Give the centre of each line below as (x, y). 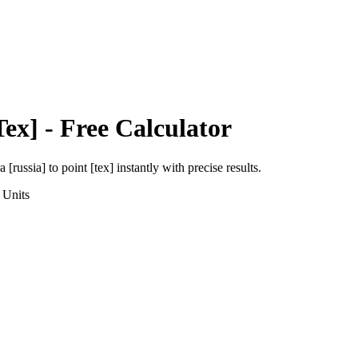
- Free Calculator (135, 128)
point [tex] (88, 167)
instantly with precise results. (187, 167)
